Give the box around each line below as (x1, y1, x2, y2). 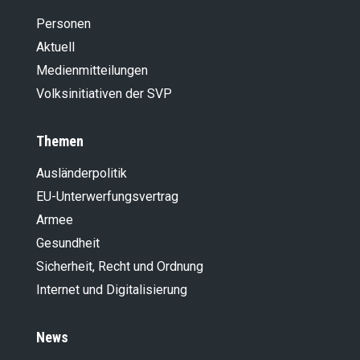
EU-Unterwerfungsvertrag (36, 188, 178, 204)
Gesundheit (36, 235, 100, 251)
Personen (36, 15, 91, 31)
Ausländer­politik (36, 165, 127, 181)
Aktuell (36, 39, 75, 55)
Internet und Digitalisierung (36, 281, 187, 297)
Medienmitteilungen (36, 62, 148, 78)
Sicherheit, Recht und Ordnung (36, 258, 203, 274)
